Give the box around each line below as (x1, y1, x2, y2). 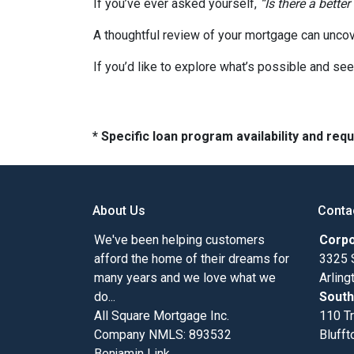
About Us (92, 203, 145, 218)
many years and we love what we (94, 270, 276, 285)
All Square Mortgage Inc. (94, 308, 229, 323)
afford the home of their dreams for (94, 251, 289, 266)
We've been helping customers (94, 232, 265, 247)
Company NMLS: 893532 (94, 327, 232, 342)
